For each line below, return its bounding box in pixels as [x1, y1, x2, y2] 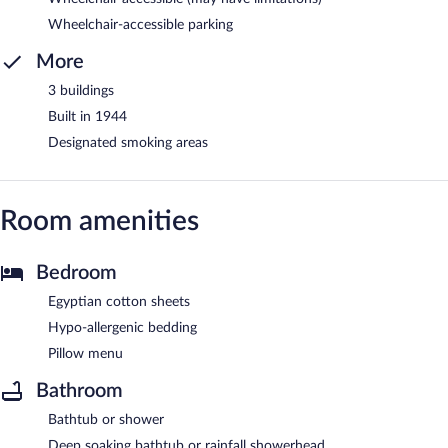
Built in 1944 [48, 109, 127, 124]
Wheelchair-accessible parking [48, 17, 233, 32]
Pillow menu [48, 346, 123, 361]
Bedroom [36, 262, 117, 283]
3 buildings [48, 83, 114, 98]
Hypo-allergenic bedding [48, 320, 197, 335]
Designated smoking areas [48, 135, 208, 150]
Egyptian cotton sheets [48, 294, 190, 309]
